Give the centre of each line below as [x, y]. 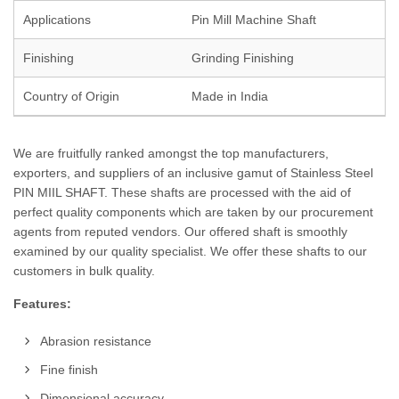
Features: [42, 304]
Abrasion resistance [96, 341]
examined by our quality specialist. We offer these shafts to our [190, 251]
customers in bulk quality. [84, 271]
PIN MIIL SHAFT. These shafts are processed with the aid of [182, 192]
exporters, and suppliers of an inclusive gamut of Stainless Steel [193, 173]
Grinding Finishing [243, 58]
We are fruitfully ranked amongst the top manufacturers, [171, 153]
